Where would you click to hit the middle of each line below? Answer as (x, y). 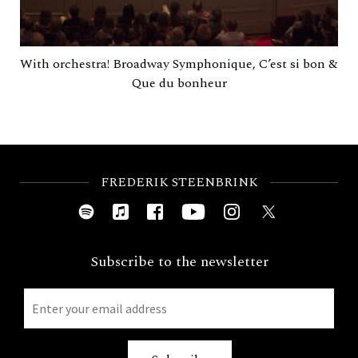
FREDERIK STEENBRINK (179, 182)
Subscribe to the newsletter (179, 262)
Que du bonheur (179, 83)
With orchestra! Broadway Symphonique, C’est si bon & (179, 64)
